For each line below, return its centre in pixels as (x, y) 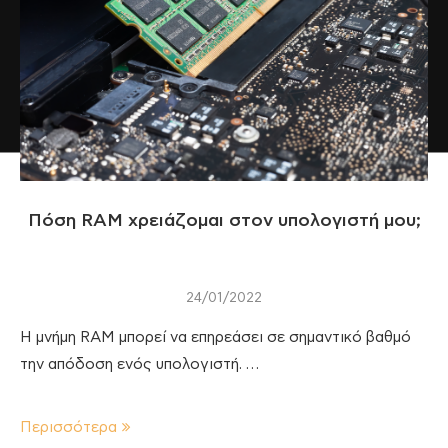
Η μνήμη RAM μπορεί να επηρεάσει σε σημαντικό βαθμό (215, 337)
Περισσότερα (68, 427)
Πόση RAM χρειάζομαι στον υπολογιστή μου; (224, 220)
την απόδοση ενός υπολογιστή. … (139, 364)
